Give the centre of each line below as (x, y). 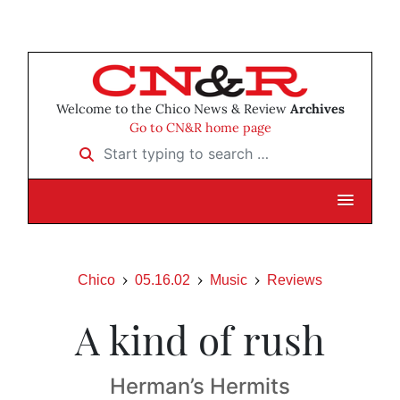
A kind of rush (200, 339)
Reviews (295, 280)
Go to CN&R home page (200, 128)
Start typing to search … (147, 148)
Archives (317, 109)
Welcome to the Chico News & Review (173, 109)
